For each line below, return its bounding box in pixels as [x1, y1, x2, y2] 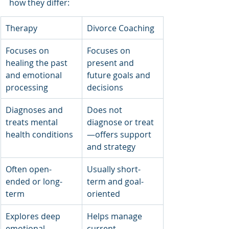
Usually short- [87, 163, 141, 175]
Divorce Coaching [87, 22, 154, 34]
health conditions [6, 128, 73, 140]
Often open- [6, 163, 52, 175]
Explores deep [6, 210, 62, 222]
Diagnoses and [6, 104, 65, 116]
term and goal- [87, 175, 144, 187]
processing [6, 81, 48, 93]
